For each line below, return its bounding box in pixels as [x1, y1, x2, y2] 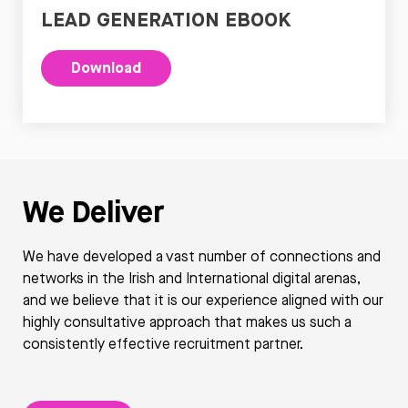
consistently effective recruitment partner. [23, 333, 303, 353]
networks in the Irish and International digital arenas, [23, 268, 361, 288]
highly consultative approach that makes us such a [23, 311, 352, 331]
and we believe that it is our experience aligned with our [23, 290, 383, 310]
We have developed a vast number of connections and [23, 246, 381, 266]
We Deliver [23, 190, 164, 231]
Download [71, 56, 141, 77]
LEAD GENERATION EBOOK [41, 5, 291, 33]
